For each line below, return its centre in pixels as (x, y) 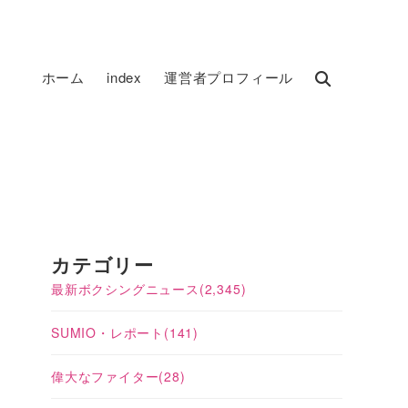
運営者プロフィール (229, 77)
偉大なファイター (105, 376)
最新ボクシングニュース (125, 289)
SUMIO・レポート (107, 332)
